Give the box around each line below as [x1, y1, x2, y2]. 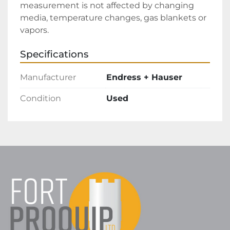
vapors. [20, 25, 49, 35]
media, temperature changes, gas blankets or [20, 13, 206, 23]
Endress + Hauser [106, 72, 182, 83]
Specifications [20, 48, 88, 61]
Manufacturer [20, 72, 76, 83]
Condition [20, 93, 61, 104]
